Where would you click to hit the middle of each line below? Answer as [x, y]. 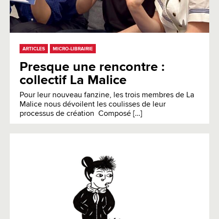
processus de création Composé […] [81, 114]
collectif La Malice [73, 80]
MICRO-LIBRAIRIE [73, 49]
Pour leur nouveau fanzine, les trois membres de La [107, 95]
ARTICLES [34, 49]
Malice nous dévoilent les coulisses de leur [93, 104]
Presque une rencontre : [92, 67]
